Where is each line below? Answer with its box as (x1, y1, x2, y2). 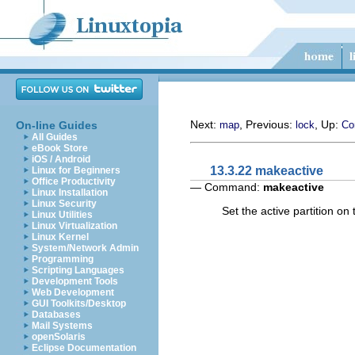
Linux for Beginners (32, 165, 120, 176)
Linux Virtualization (32, 220, 117, 231)
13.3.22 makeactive (210, 162, 323, 177)
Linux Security (32, 198, 97, 209)
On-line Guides (16, 119, 97, 132)
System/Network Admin (32, 242, 139, 254)
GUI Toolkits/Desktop (32, 298, 126, 309)
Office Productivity (32, 176, 116, 187)
